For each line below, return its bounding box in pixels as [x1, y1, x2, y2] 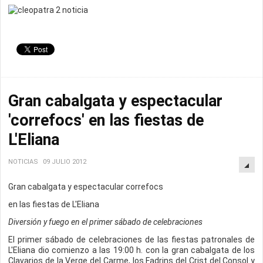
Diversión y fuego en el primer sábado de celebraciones [8, 217, 203, 227]
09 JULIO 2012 [43, 158, 86, 166]
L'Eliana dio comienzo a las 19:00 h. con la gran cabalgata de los [8, 245, 255, 255]
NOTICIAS [8, 158, 38, 166]
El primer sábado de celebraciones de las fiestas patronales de [8, 235, 255, 244]
